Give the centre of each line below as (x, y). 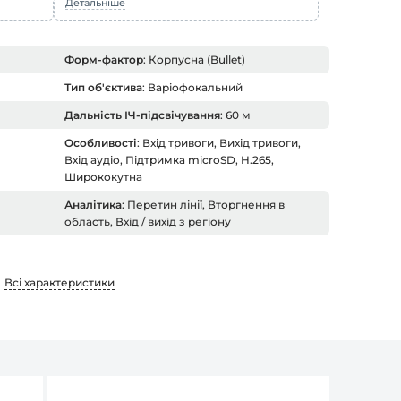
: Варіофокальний (192, 87)
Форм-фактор (104, 60)
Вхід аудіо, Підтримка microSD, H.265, (169, 160)
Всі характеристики (59, 282)
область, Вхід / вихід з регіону (148, 222)
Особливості (101, 143)
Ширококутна (103, 177)
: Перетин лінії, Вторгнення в (203, 205)
